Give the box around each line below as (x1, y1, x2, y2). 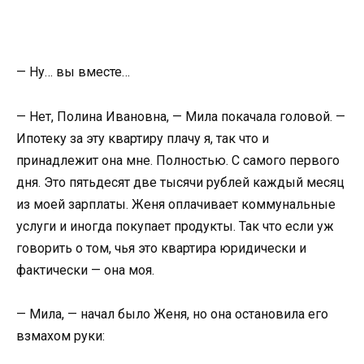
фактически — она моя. (16, 262, 154, 278)
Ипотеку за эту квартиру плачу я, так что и (16, 130, 269, 146)
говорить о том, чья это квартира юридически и (16, 240, 306, 256)
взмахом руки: (16, 327, 105, 344)
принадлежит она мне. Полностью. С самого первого (16, 152, 340, 168)
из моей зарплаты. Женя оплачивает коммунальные (16, 196, 336, 212)
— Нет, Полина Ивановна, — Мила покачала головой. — (16, 108, 345, 124)
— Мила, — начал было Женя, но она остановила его (16, 305, 328, 322)
